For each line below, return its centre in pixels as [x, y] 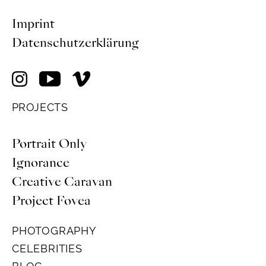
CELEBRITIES [47, 248]
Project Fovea [51, 200]
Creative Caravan [62, 181]
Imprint [33, 24]
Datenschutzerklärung [77, 43]
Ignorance [42, 162]
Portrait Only [49, 143]
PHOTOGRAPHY [54, 230]
